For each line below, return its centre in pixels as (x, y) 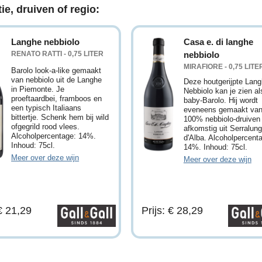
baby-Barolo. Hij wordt (220, 100)
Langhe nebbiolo (46, 42)
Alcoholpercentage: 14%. (54, 136)
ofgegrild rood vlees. (46, 126)
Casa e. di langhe (218, 42)
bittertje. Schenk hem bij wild (60, 117)
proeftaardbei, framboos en (57, 98)
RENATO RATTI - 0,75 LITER (58, 53)
